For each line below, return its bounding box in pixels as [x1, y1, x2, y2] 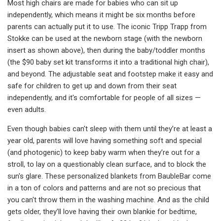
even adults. [7, 105, 46, 114]
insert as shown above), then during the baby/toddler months [7, 45, 205, 55]
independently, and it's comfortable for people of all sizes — [7, 93, 201, 102]
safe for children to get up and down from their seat [7, 81, 177, 90]
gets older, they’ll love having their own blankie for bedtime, [7, 207, 197, 216]
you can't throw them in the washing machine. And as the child [7, 195, 209, 204]
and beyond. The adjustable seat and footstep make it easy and [7, 69, 213, 78]
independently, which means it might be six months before [7, 10, 195, 19]
